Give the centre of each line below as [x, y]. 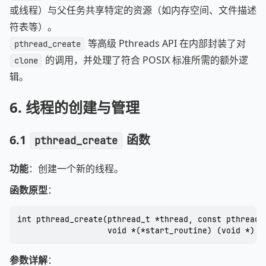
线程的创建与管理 [83, 107]
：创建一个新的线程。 [76, 169]
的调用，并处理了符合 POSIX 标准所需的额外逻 [145, 60]
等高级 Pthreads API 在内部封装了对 [165, 43]
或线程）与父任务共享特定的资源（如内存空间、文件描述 [133, 10]
